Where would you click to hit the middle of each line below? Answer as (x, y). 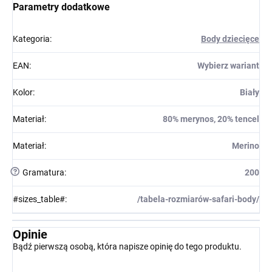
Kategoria (31, 39)
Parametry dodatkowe (61, 7)
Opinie (30, 235)
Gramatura (42, 173)
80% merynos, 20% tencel (211, 119)
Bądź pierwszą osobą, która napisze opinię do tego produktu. (127, 247)
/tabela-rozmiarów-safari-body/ (198, 199)
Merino (246, 146)
